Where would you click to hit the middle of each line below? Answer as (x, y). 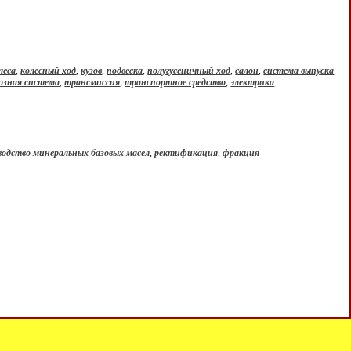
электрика (253, 82)
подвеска (125, 71)
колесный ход (49, 71)
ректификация (186, 153)
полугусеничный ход (189, 71)
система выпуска (299, 71)
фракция (241, 153)
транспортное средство (175, 82)
